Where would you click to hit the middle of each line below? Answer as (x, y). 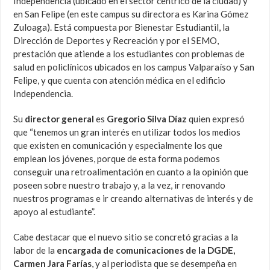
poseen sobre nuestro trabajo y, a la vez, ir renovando (120, 185)
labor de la (35, 250)
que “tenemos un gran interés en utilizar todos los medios (127, 132)
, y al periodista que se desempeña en (165, 263)
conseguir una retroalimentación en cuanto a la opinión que (131, 172)
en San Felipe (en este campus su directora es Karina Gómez (131, 14)
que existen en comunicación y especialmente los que (118, 145)
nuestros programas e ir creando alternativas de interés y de (133, 198)
